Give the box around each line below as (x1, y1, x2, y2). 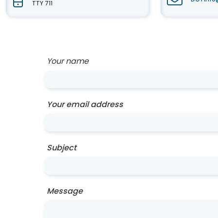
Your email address (47, 99, 123, 110)
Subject (47, 142, 76, 153)
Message (47, 185, 83, 197)
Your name (47, 55, 89, 67)
